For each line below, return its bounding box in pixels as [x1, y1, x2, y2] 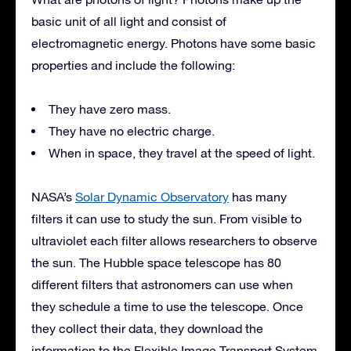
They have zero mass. [49, 101, 171, 116]
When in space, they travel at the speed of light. [49, 145, 315, 160]
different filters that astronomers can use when [31, 277, 293, 291]
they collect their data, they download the [31, 320, 263, 335]
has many [229, 189, 287, 204]
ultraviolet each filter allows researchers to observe [31, 233, 317, 248]
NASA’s [31, 189, 75, 204]
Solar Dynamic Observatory [75, 189, 229, 204]
